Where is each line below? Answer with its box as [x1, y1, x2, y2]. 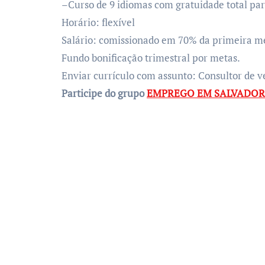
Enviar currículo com [62, 69, 156, 82]
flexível [102, 15, 135, 29]
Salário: [62, 33, 99, 47]
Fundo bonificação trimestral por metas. [62, 51, 240, 64]
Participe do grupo [67, 86, 144, 100]
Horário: [62, 15, 102, 29]
